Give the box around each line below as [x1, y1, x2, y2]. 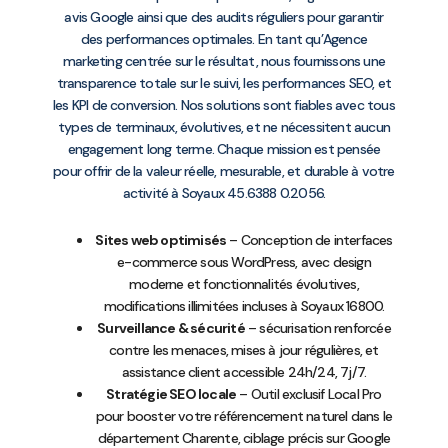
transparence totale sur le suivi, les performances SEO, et [56, 74, 392, 93]
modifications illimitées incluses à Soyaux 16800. [103, 296, 385, 315]
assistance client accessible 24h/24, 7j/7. [121, 362, 367, 381]
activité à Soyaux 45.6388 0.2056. [122, 184, 326, 203]
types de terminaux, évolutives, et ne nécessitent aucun [57, 118, 390, 137]
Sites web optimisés [95, 230, 227, 249]
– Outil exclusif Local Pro [236, 384, 382, 403]
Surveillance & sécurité [97, 318, 245, 337]
